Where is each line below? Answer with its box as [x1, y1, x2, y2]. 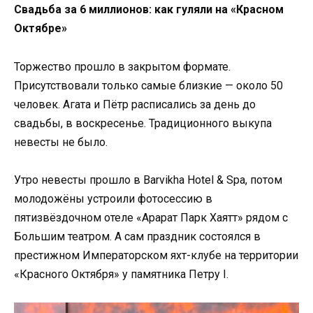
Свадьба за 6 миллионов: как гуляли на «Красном [14, 3, 284, 17]
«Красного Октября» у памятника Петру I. [14, 267, 228, 281]
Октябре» [14, 22, 67, 36]
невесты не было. [14, 135, 108, 149]
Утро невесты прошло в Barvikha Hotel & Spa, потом [14, 173, 282, 187]
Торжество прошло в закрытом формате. [14, 59, 231, 73]
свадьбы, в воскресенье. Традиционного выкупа [14, 116, 272, 130]
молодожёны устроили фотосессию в [14, 191, 212, 205]
